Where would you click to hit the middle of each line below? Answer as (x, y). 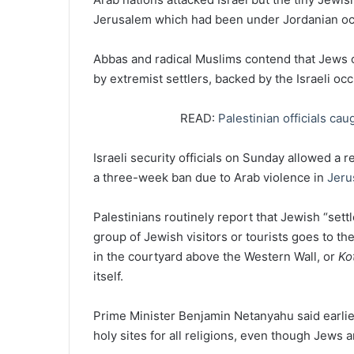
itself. (108, 276)
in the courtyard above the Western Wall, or (216, 256)
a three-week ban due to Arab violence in (210, 177)
